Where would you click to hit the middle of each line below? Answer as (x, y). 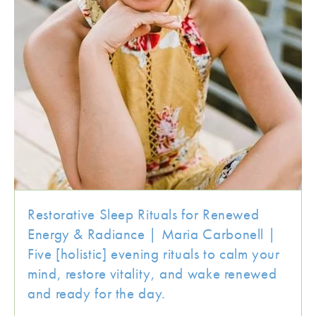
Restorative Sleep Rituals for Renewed (144, 214)
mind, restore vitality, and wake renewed (152, 273)
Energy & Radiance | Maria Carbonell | (152, 234)
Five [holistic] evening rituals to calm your (154, 254)
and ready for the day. (97, 293)
